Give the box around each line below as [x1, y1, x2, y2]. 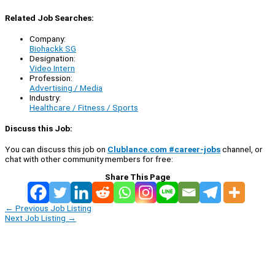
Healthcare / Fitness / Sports [29, 102, 138, 112]
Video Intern [29, 63, 75, 73]
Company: [29, 33, 66, 44]
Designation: [29, 53, 76, 63]
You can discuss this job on [5, 144, 107, 155]
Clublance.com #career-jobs [107, 144, 220, 155]
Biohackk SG [29, 43, 76, 53]
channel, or [220, 144, 263, 155]
